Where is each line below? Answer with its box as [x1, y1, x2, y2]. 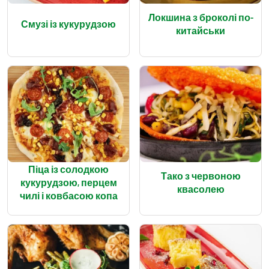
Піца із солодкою [28, 163, 109, 175]
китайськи [176, 24, 225, 36]
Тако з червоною [160, 169, 241, 181]
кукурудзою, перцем [20, 176, 117, 188]
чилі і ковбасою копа [19, 189, 118, 201]
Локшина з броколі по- [148, 11, 253, 23]
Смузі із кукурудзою [21, 17, 116, 29]
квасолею [177, 183, 225, 195]
